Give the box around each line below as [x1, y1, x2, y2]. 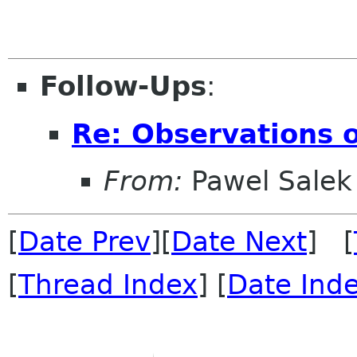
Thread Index [18, 269, 198, 301]
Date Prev [18, 226, 151, 258]
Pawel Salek [182, 165, 352, 198]
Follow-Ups [40, 70, 206, 102]
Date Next [171, 226, 307, 258]
